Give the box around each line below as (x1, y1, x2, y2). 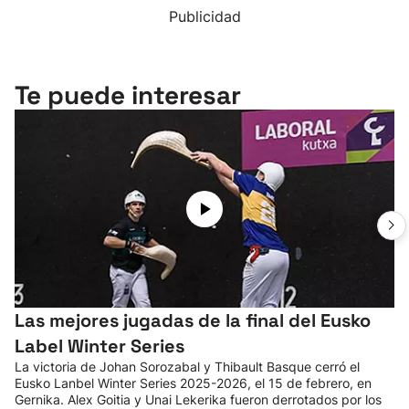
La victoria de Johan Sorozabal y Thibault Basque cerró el (15, 359, 360, 374)
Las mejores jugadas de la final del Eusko (15, 309, 371, 332)
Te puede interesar (15, 79, 241, 111)
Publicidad (168, 7, 241, 26)
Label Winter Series (15, 334, 184, 358)
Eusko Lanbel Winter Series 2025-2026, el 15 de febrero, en (15, 375, 372, 391)
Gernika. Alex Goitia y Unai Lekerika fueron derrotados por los (15, 392, 382, 407)
